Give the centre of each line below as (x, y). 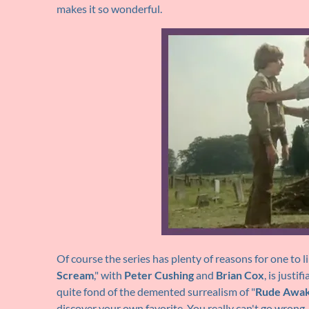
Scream (75, 275)
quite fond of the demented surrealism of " (156, 292)
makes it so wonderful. (109, 9)
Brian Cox (240, 275)
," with (109, 275)
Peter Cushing (159, 275)
